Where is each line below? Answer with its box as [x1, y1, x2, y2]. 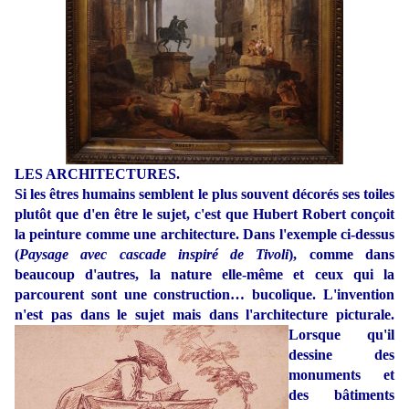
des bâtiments [288, 387, 394, 404]
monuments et [288, 367, 394, 383]
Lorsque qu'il [288, 327, 394, 343]
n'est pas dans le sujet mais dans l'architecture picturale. [15, 307, 394, 323]
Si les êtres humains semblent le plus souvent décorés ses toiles [15, 186, 394, 203]
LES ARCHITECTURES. [15, 166, 180, 183]
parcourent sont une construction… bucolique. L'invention [15, 287, 394, 303]
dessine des [288, 347, 394, 363]
